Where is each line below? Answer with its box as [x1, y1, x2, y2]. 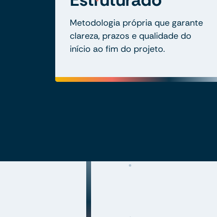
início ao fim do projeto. [70, 43, 165, 55]
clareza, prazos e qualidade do [70, 30, 191, 42]
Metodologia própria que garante [70, 16, 203, 29]
